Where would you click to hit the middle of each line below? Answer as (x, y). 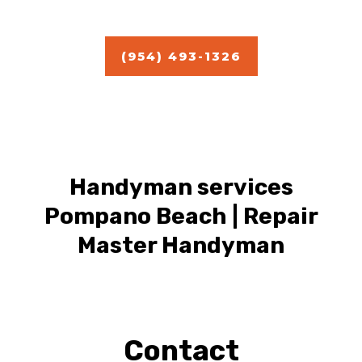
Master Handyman (181, 246)
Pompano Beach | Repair (181, 217)
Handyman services (181, 187)
